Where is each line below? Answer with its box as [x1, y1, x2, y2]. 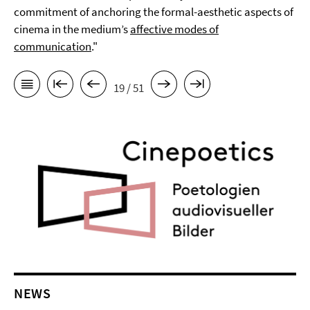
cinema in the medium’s [14, 21, 130, 37]
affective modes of [130, 21, 219, 37]
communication [14, 39, 91, 54]
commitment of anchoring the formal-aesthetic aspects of [14, 4, 293, 19]
